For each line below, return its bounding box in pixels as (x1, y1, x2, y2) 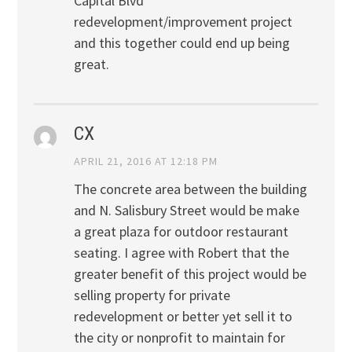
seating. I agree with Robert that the (73, 244, 289, 262)
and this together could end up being (73, 33, 290, 52)
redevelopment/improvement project (73, 12, 292, 31)
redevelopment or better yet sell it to (73, 307, 292, 326)
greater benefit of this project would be (73, 265, 306, 284)
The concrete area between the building (73, 180, 307, 199)
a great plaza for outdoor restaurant (73, 222, 288, 241)
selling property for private (73, 286, 230, 305)
